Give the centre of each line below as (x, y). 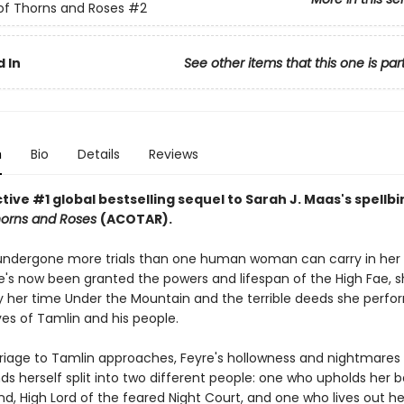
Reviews (173, 154)
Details (98, 154)
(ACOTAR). (136, 219)
